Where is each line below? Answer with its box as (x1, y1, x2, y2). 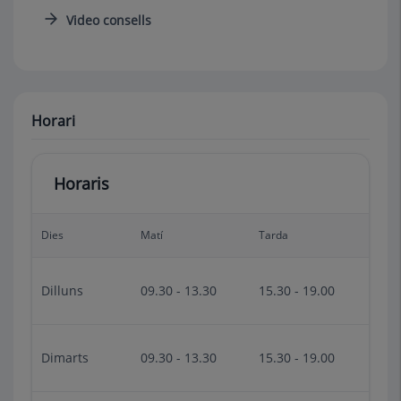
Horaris (54, 173, 109, 194)
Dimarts (41, 349, 89, 366)
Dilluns (41, 282, 83, 299)
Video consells (66, 12, 151, 29)
